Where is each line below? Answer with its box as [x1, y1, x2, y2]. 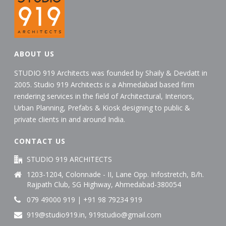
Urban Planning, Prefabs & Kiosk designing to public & [14, 102, 191, 112]
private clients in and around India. [14, 114, 126, 124]
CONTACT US [14, 136, 66, 146]
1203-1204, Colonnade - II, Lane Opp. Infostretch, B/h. [27, 169, 204, 179]
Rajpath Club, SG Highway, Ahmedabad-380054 [27, 179, 182, 189]
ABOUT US [14, 48, 55, 59]
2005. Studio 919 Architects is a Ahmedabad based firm [14, 79, 195, 89]
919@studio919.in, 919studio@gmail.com [27, 209, 162, 219]
